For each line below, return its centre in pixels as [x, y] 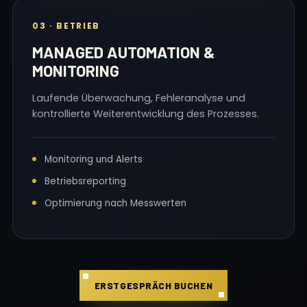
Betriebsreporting [85, 181]
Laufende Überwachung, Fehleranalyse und [139, 98]
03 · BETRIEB [66, 26]
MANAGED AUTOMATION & [124, 52]
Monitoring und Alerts [94, 159]
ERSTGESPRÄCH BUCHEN [153, 285]
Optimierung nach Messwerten [115, 203]
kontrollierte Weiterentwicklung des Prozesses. [146, 114]
